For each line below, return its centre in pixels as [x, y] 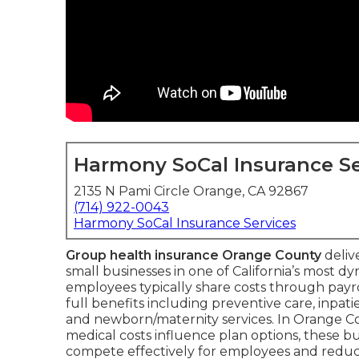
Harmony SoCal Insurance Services [185, 223]
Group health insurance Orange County [194, 255]
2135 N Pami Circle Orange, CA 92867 [191, 191]
